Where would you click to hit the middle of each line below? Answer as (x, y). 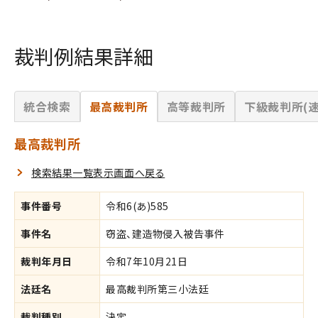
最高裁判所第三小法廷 (158, 289)
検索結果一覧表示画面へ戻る (98, 172)
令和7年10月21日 (147, 261)
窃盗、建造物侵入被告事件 (165, 233)
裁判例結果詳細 (84, 56)
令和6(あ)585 (138, 205)
